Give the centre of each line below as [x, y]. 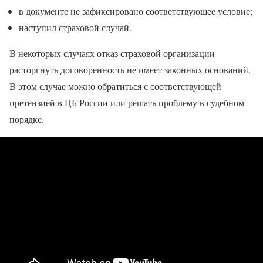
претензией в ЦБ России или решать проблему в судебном [127, 102]
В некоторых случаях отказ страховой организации [112, 53]
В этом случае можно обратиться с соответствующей [115, 86]
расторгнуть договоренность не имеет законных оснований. [130, 69]
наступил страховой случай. [75, 27]
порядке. [27, 119]
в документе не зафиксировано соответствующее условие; [136, 11]
